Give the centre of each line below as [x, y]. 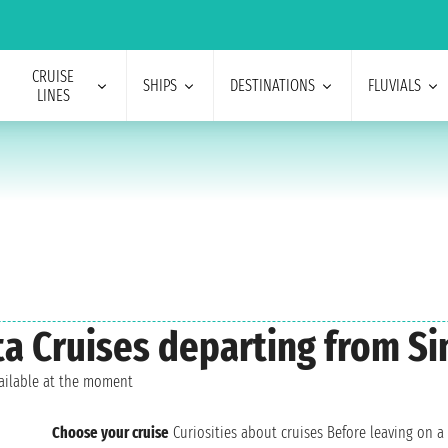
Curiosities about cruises [248, 433]
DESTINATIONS [272, 85]
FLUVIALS [394, 85]
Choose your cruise [110, 433]
